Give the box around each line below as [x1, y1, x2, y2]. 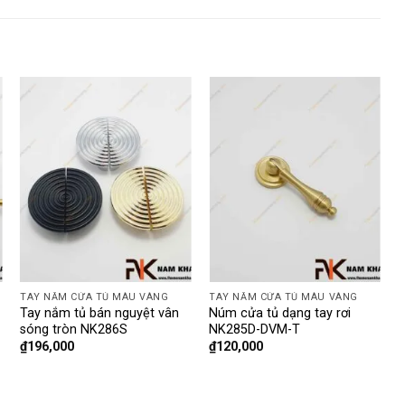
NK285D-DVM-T [209, 321, 301, 337]
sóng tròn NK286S [20, 321, 128, 337]
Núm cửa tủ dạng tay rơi [209, 305, 352, 321]
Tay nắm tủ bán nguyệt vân [20, 305, 180, 321]
